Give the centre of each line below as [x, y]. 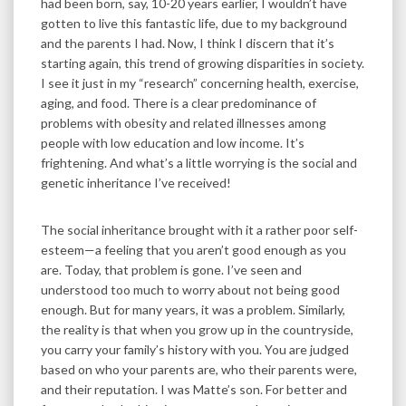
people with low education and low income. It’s [173, 142]
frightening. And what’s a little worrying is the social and [199, 162]
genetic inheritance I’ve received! [136, 182]
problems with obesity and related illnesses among [184, 122]
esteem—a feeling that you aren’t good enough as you [193, 249]
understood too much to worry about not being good [190, 289]
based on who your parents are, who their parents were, [199, 369]
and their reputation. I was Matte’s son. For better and [194, 389]
